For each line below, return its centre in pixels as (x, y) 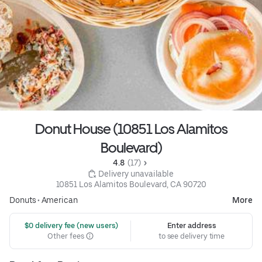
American (59, 200)
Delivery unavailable (136, 173)
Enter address (192, 225)
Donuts (23, 200)
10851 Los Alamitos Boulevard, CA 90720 (131, 184)
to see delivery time (192, 236)
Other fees (67, 236)
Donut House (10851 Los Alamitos (131, 129)
